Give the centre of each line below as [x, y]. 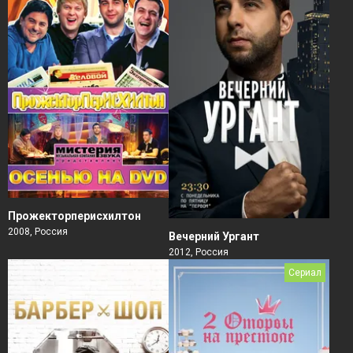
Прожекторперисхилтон [74, 216]
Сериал [305, 273]
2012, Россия [199, 253]
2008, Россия [38, 231]
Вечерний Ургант [214, 237]
